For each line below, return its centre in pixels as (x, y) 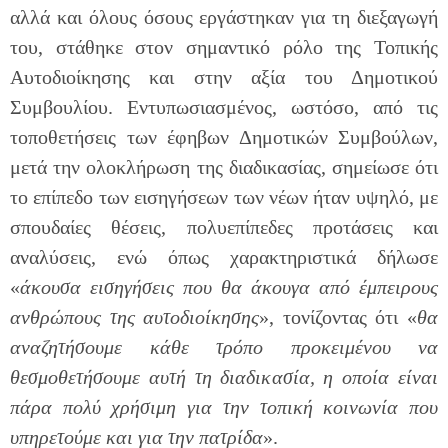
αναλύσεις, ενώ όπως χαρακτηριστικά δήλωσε (224, 257)
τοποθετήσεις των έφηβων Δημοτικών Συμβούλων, (224, 137)
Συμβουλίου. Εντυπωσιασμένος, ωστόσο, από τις (224, 107)
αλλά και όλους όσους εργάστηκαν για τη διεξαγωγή (224, 17)
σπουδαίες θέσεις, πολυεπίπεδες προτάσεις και (224, 227)
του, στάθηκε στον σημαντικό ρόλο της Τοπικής (224, 47)
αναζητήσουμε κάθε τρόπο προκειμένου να (224, 347)
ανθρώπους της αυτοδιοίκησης (135, 317)
